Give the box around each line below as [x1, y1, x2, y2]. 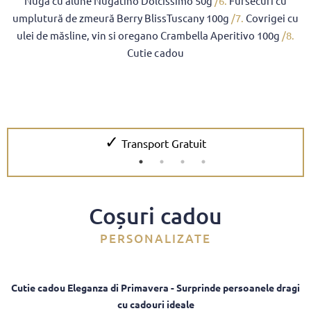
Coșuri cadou [89, 203, 222, 228]
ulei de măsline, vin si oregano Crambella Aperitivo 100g [16, 29, 280, 42]
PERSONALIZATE [100, 232, 211, 245]
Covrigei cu [246, 12, 299, 24]
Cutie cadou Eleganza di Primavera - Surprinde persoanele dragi [11, 283, 300, 294]
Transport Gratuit [121, 137, 207, 150]
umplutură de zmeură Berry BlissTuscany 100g [12, 12, 230, 24]
